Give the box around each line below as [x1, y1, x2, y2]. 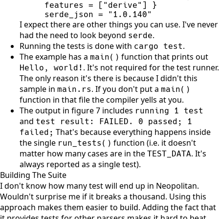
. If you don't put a [91, 83, 161, 94]
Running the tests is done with [20, 40, 134, 51]
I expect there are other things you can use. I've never [20, 19, 218, 30]
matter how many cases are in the [20, 148, 147, 159]
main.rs [57, 84, 91, 94]
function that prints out [119, 51, 208, 62]
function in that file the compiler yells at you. [20, 94, 184, 105]
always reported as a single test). [20, 158, 141, 170]
